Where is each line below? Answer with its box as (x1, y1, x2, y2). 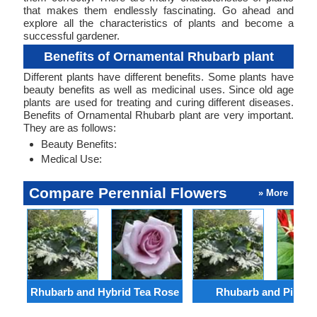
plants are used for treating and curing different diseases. (23, 96, 294, 108)
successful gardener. (23, 30, 120, 42)
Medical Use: (41, 153, 102, 165)
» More (258, 188, 288, 198)
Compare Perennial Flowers (29, 185, 227, 201)
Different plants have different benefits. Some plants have (23, 71, 294, 83)
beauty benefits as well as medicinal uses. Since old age (23, 83, 294, 96)
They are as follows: (23, 122, 116, 134)
